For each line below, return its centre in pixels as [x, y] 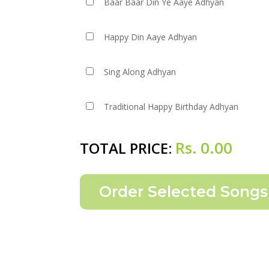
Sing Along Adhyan [140, 72]
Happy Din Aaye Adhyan [151, 37]
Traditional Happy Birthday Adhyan [171, 107]
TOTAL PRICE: [128, 148]
